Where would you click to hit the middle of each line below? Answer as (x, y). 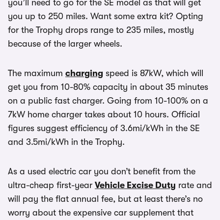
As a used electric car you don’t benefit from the (102, 171)
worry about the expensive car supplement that (101, 212)
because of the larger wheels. (65, 43)
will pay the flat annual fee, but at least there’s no (105, 199)
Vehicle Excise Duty (135, 185)
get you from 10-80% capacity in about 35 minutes (108, 87)
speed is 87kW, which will (153, 73)
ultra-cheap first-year (51, 185)
